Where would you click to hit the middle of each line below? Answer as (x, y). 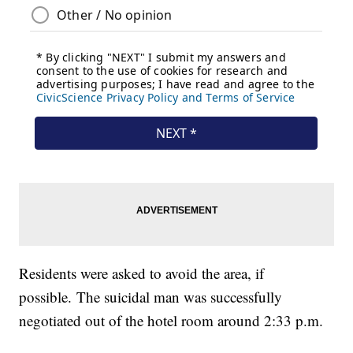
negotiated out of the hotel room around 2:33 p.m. (176, 321)
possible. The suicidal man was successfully (151, 297)
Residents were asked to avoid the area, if (142, 273)
